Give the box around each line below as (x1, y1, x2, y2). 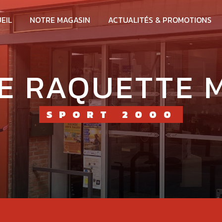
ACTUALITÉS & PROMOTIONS (108, 14, 212, 26)
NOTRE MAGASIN (30, 14, 90, 26)
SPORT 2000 (59, 107, 178, 122)
